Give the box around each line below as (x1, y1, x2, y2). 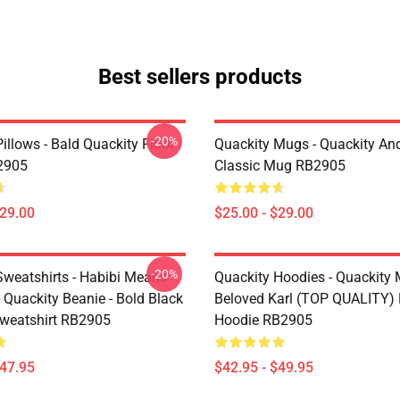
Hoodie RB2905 (214, 312, 312, 329)
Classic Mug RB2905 (214, 157, 346, 174)
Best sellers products (98, 64, 302, 89)
